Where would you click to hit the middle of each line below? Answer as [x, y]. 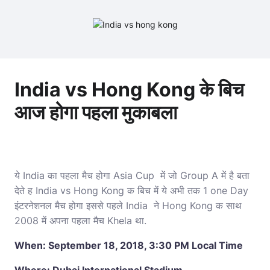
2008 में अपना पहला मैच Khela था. [80, 221]
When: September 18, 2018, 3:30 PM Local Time [129, 245]
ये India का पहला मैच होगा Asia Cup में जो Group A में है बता [132, 175]
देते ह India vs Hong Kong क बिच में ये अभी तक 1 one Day [131, 190]
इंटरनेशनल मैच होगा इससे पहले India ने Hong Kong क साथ [128, 206]
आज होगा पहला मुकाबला [96, 112]
